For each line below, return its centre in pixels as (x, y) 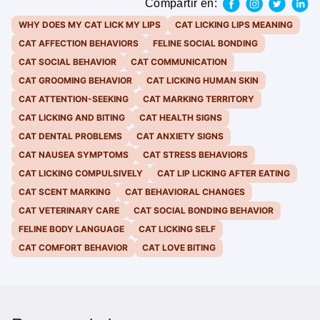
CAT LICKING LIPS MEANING (234, 25)
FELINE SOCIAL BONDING (205, 44)
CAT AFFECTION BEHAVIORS (79, 44)
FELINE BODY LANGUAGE (71, 229)
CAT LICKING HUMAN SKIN (202, 81)
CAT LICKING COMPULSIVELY (81, 174)
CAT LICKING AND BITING (72, 118)
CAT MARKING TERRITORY (199, 99)
